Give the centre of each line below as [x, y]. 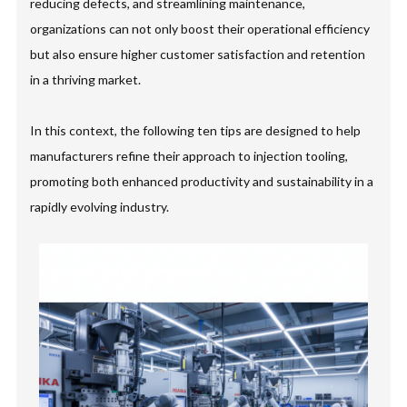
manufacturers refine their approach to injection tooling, [189, 156]
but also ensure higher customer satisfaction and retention [198, 54]
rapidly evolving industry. [100, 207]
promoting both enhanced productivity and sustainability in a [202, 181]
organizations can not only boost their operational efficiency [200, 29]
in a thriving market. [86, 79]
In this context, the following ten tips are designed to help [196, 130]
